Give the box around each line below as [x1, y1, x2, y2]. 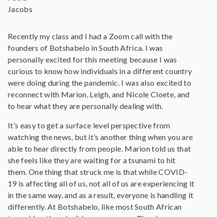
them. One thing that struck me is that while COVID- [8, 167, 188, 176]
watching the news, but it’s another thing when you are [8, 132, 193, 141]
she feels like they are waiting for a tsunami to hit [8, 155, 176, 165]
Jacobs [8, 4, 32, 14]
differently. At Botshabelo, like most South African [8, 202, 182, 211]
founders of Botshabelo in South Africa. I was [8, 43, 163, 52]
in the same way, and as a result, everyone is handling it [8, 190, 194, 200]
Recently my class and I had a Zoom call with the [8, 31, 173, 41]
